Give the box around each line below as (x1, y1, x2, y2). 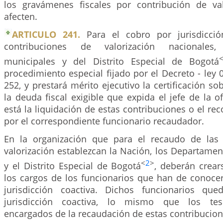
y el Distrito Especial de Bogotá (4, 159, 141, 172)
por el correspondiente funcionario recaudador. (4, 114, 204, 127)
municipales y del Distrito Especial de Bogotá (4, 55, 219, 67)
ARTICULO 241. (12, 28, 80, 40)
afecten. (4, 10, 37, 22)
